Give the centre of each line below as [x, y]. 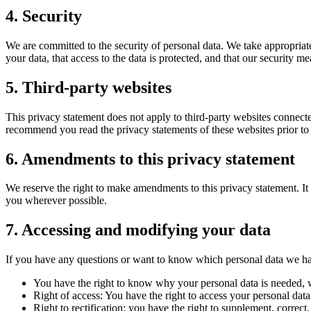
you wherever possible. [56, 201]
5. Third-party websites [89, 87]
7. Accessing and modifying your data [138, 230]
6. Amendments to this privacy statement [150, 159]
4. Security [44, 16]
